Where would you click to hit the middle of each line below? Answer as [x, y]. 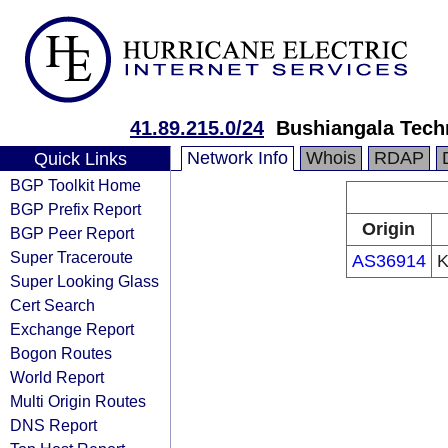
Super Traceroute [71, 257]
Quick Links [80, 159]
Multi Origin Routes [78, 401]
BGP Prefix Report [75, 209]
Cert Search [52, 305]
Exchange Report [72, 329]
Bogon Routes [61, 353]
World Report [57, 377]
